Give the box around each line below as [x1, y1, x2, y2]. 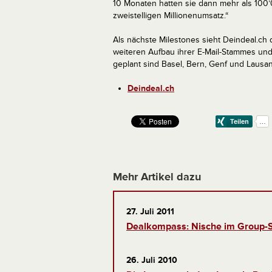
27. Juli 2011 [126, 206, 174, 217]
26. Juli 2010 [126, 255, 177, 265]
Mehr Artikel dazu [113, 170, 201, 183]
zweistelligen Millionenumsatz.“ [113, 10, 228, 21]
